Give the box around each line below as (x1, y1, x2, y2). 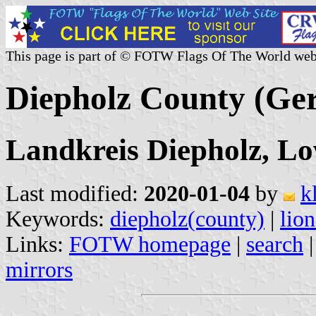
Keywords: (6, 206, 110, 231)
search (246, 231, 303, 257)
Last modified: (6, 181, 144, 206)
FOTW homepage (69, 231, 231, 257)
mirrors (6, 257, 73, 282)
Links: (6, 231, 69, 257)
